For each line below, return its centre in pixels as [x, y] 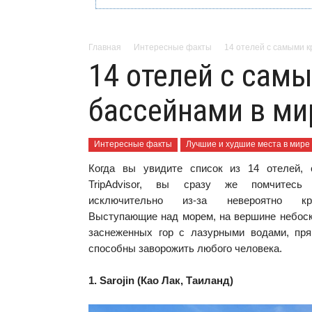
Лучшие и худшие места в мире [248, 144]
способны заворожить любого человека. [185, 248]
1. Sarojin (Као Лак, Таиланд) [161, 280]
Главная [105, 47]
